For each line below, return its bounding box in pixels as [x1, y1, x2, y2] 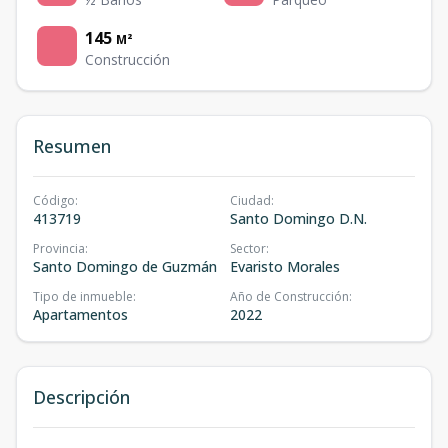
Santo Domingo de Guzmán [33, 257, 217, 276]
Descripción [33, 385, 130, 409]
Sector [230, 240, 266, 257]
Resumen [33, 134, 111, 158]
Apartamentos [33, 305, 128, 324]
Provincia [33, 240, 85, 257]
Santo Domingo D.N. [230, 209, 367, 228]
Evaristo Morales [230, 257, 340, 276]
